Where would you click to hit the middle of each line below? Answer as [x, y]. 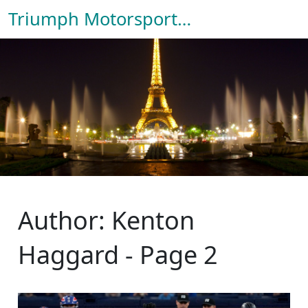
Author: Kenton [106, 220]
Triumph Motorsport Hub [184, 19]
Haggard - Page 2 [118, 255]
